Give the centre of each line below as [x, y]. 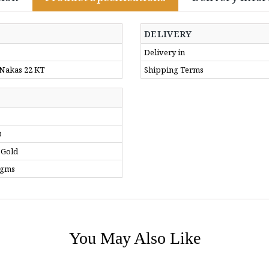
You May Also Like [134, 238]
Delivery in [165, 52]
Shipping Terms [174, 70]
